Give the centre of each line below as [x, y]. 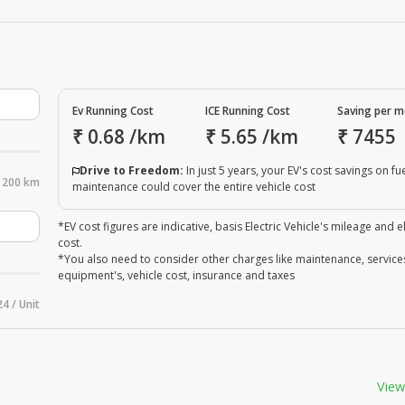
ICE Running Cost [247, 111]
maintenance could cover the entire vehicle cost [194, 187]
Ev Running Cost [113, 111]
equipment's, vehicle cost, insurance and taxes [176, 276]
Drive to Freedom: [132, 171]
